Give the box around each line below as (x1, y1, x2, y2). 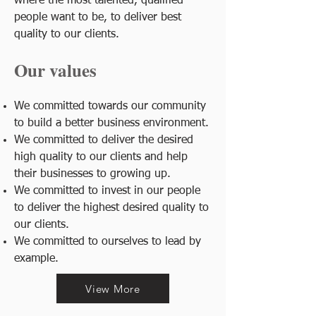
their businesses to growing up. (14, 169, 171, 180)
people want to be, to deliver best (14, 12, 181, 23)
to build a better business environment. (14, 118, 209, 129)
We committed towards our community (14, 101, 206, 112)
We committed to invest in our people (14, 186, 200, 197)
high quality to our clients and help (14, 152, 188, 163)
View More (85, 281, 140, 296)
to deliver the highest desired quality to (14, 202, 209, 214)
